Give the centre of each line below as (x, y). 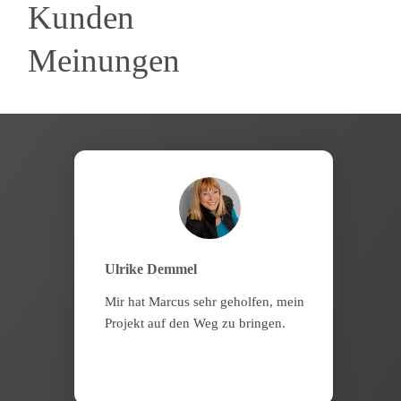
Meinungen (104, 60)
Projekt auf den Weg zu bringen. (195, 324)
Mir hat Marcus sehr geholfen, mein (205, 302)
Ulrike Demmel (151, 269)
